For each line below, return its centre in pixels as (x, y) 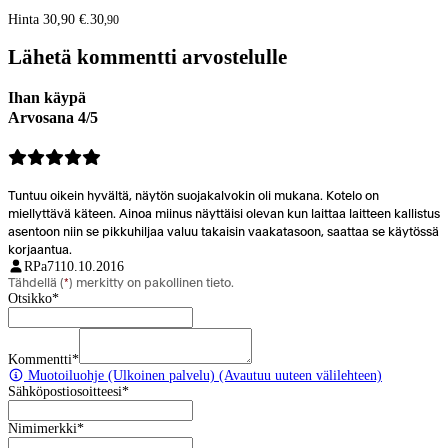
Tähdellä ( (36, 282)
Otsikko (30, 298)
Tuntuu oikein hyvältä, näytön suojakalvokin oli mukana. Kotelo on (193, 195)
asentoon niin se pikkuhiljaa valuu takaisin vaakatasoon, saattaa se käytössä (223, 231)
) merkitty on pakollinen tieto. (151, 282)
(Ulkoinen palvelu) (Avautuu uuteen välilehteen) (243, 375)
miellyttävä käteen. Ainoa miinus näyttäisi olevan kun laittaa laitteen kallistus (224, 213)
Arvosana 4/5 (53, 117)
